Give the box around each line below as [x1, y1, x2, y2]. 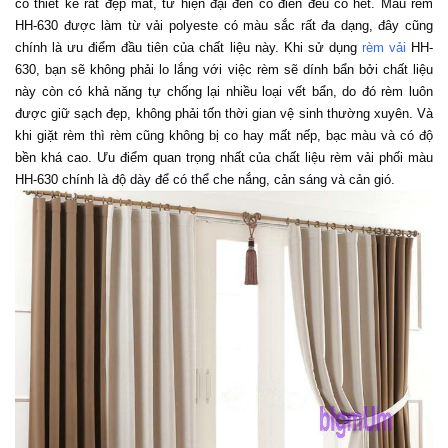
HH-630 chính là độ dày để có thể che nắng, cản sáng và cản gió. [15, 171, 399, 187]
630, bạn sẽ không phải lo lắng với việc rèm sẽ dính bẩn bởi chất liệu [15, 61, 433, 77]
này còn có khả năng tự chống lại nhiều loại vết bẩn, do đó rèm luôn [15, 83, 433, 99]
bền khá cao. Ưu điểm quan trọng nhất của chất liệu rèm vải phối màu [15, 149, 433, 165]
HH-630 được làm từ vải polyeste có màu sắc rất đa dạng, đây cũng [15, 17, 433, 33]
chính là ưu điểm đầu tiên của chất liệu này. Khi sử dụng [15, 39, 362, 55]
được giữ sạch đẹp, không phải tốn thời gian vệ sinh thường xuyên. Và [15, 105, 433, 121]
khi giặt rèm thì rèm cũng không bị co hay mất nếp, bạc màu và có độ [15, 127, 433, 143]
